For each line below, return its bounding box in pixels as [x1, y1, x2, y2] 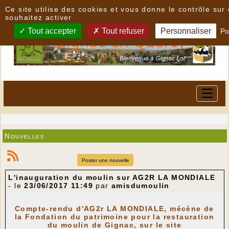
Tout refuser [99, 27, 144, 35]
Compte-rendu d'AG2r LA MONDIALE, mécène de [15, 204, 214, 213]
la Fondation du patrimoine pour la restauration [14, 213, 215, 221]
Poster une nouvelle [81, 157, 129, 163]
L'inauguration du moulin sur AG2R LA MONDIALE [8, 173, 216, 182]
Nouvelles [5, 131, 45, 140]
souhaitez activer [5, 13, 72, 21]
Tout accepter [26, 27, 77, 35]
